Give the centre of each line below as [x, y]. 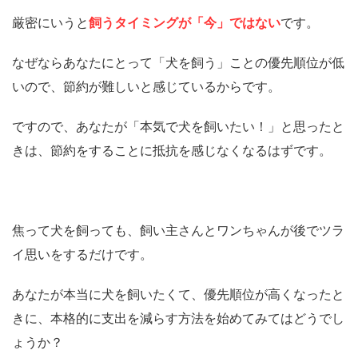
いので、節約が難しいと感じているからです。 [146, 87]
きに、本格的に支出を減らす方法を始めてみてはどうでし [178, 318]
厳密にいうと [50, 23]
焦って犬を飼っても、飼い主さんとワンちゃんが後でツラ [178, 231]
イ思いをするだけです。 [82, 255]
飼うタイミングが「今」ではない [185, 23]
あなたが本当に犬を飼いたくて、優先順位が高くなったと [178, 294]
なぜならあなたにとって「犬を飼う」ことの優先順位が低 [178, 63]
